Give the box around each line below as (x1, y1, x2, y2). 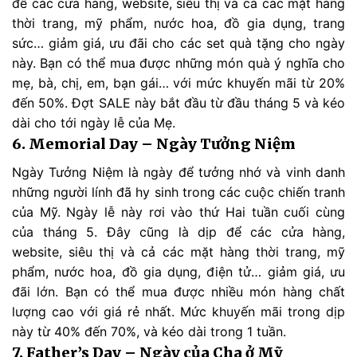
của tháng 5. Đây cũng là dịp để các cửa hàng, (12, 223, 345, 240)
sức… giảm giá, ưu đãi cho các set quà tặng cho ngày (12, 34, 345, 51)
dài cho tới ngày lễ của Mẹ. (12, 114, 175, 131)
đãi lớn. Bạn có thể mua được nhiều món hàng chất (12, 283, 345, 300)
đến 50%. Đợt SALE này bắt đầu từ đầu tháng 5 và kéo (12, 94, 345, 111)
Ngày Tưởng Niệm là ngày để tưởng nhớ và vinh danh (12, 163, 345, 180)
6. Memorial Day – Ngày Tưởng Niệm (12, 134, 296, 153)
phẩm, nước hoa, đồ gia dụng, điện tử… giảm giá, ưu (12, 263, 345, 280)
